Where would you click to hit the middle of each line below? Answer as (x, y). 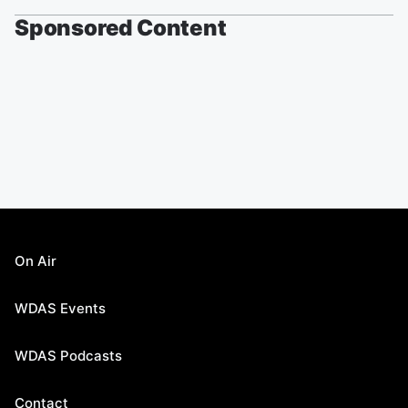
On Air (36, 261)
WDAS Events (60, 309)
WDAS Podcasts (68, 356)
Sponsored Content (121, 28)
